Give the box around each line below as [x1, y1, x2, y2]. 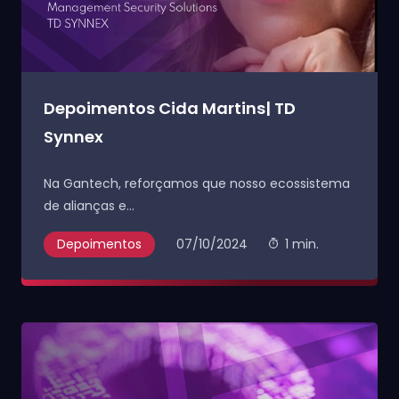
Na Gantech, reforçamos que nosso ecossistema [44, 175, 350, 192]
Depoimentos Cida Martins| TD [44, 97, 296, 119]
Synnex [44, 126, 103, 148]
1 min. [285, 235, 320, 253]
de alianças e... [44, 197, 134, 215]
